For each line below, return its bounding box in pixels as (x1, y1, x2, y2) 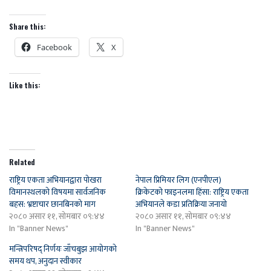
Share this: (9, 21, 46, 32)
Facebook (37, 42, 72, 53)
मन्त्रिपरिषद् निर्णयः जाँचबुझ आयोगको (9, 242, 117, 256)
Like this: (9, 80, 41, 91)
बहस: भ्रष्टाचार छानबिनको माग (9, 197, 96, 212)
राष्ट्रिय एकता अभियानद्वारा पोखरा (9, 173, 102, 188)
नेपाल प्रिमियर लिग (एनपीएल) (135, 173, 221, 188)
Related (9, 157, 35, 168)
